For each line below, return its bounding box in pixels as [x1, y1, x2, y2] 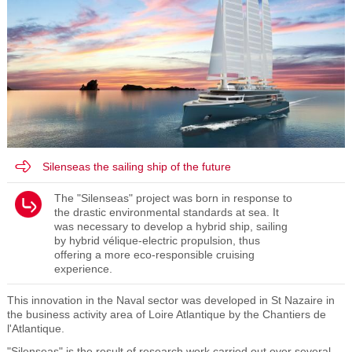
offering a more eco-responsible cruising [53, 247, 255, 261]
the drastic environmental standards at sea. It [53, 205, 279, 218]
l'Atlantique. [6, 321, 64, 335]
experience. [53, 262, 112, 275]
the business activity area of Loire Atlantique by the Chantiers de [6, 307, 326, 321]
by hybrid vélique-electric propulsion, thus [53, 233, 260, 247]
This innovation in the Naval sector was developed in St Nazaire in [6, 293, 335, 306]
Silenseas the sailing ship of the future [42, 160, 231, 174]
